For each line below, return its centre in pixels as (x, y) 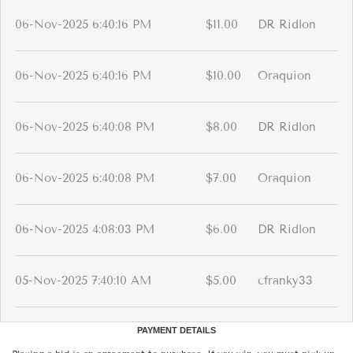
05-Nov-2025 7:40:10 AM (83, 281)
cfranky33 (285, 281)
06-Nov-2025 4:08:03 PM (85, 230)
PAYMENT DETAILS (176, 331)
